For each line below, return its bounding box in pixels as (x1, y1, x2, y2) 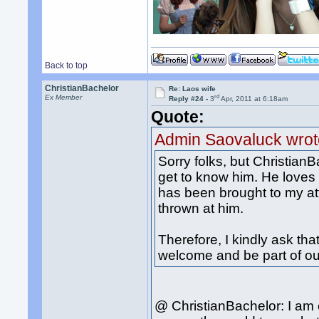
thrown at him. (158, 200, 244, 216)
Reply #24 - (169, 95, 211, 103)
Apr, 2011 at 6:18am (219, 95, 288, 103)
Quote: (151, 108, 205, 127)
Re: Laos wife (169, 85, 216, 93)
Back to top (45, 61, 88, 70)
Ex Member (45, 93, 83, 101)
